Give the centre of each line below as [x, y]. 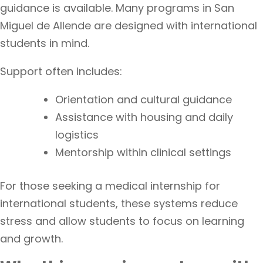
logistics [77, 135]
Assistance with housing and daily [144, 117]
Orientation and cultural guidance [144, 100]
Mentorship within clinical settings [143, 152]
